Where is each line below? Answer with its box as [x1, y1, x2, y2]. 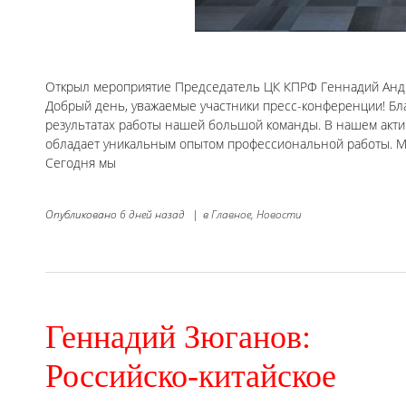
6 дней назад [120, 207, 185, 223]
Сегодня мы [45, 154, 116, 172]
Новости [256, 207, 302, 223]
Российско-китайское [45, 358, 336, 395]
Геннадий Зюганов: [45, 319, 311, 356]
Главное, [211, 207, 254, 223]
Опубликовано [45, 207, 120, 223]
